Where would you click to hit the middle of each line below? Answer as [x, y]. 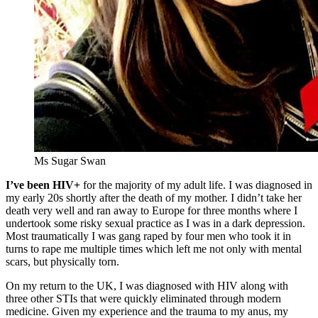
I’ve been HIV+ [43, 185]
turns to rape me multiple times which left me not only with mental [154, 249]
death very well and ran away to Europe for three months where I [152, 211]
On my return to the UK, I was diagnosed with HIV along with [147, 286]
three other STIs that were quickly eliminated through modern [143, 299]
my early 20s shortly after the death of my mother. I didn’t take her [154, 198]
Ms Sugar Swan [70, 161]
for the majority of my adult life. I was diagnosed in [196, 185]
